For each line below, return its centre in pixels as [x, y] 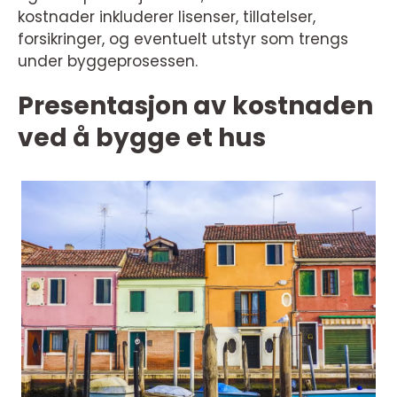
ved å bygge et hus [142, 138]
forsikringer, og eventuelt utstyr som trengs [183, 39]
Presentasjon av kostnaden [195, 106]
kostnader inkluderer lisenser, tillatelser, [167, 17]
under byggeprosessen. [108, 61]
